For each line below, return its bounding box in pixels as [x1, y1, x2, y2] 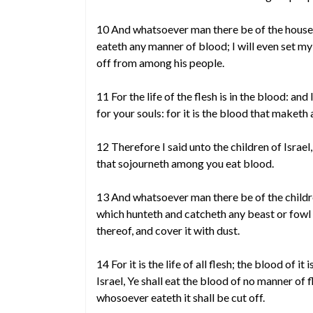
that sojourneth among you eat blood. [96, 156, 274, 170]
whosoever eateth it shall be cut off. [96, 291, 265, 304]
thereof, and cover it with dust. [96, 224, 240, 237]
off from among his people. [96, 56, 224, 69]
